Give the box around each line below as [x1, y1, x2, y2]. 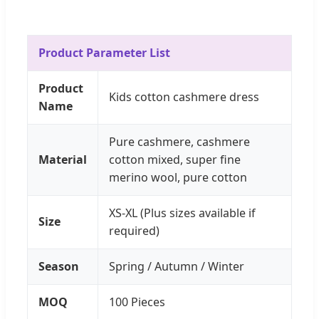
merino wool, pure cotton [109, 169, 247, 185]
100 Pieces [109, 293, 165, 310]
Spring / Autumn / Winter [109, 258, 244, 274]
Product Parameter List [38, 44, 170, 61]
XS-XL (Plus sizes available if [109, 204, 256, 221]
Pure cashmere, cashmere [109, 133, 250, 150]
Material [38, 151, 87, 167]
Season [38, 258, 79, 274]
